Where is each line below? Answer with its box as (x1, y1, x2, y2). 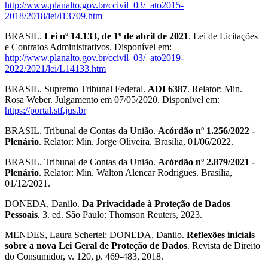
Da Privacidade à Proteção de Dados (82, 198, 230, 209)
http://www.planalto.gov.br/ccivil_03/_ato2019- (5, 52, 184, 63)
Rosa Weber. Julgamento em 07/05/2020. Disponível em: (5, 94, 220, 105)
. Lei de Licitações (188, 31, 258, 41)
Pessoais (5, 209, 38, 220)
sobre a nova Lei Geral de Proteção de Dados (5, 240, 187, 251)
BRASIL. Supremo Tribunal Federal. (5, 83, 148, 94)
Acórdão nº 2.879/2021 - (158, 156, 255, 167)
